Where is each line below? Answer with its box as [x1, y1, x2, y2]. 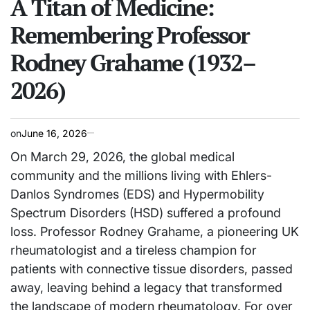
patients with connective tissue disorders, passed [10, 261, 293, 276]
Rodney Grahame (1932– [10, 46, 255, 78]
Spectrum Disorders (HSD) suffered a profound [10, 205, 281, 220]
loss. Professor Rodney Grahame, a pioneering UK [10, 224, 299, 239]
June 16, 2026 [21, 127, 87, 139]
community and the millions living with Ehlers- [10, 167, 272, 183]
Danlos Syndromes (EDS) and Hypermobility [10, 186, 264, 201]
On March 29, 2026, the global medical [10, 149, 235, 164]
